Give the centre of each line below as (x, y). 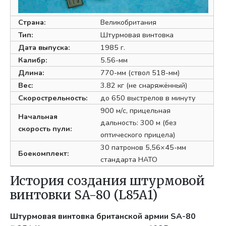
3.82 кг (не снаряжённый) (144, 86)
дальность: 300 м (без (139, 123)
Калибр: (33, 60)
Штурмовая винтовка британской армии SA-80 (103, 217)
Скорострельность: (53, 98)
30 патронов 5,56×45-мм (144, 148)
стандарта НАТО (129, 160)
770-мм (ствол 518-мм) (140, 73)
